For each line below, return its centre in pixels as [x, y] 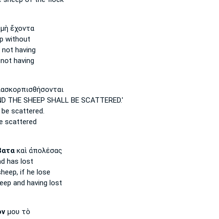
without [17, 39]
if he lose [34, 172]
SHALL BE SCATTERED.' [84, 100]
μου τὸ [18, 212]
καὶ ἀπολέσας [38, 151]
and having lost [36, 183]
